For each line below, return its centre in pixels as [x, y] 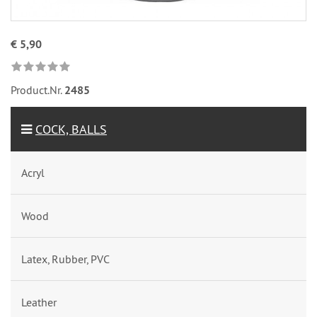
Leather [39, 302]
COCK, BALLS [71, 129]
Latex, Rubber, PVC [65, 259]
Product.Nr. [38, 90]
